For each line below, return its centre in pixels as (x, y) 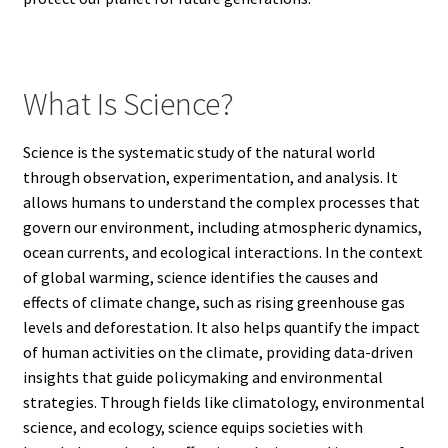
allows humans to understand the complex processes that (221, 201)
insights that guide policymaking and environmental (202, 376)
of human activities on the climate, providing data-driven (217, 351)
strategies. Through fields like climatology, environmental (223, 401)
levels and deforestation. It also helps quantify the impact (221, 326)
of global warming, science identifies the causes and (200, 276)
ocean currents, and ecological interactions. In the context (222, 251)
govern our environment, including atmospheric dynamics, (222, 226)
